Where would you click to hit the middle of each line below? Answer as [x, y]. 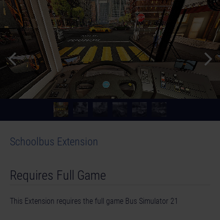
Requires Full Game [58, 175]
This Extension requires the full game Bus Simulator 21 [94, 201]
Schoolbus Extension [54, 141]
